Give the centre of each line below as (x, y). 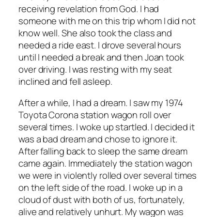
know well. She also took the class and (95, 33)
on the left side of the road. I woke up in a (101, 187)
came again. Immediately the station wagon (105, 163)
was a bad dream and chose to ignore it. (98, 139)
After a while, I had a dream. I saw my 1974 (101, 102)
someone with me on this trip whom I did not (107, 21)
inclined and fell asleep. (65, 82)
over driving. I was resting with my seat (95, 70)
